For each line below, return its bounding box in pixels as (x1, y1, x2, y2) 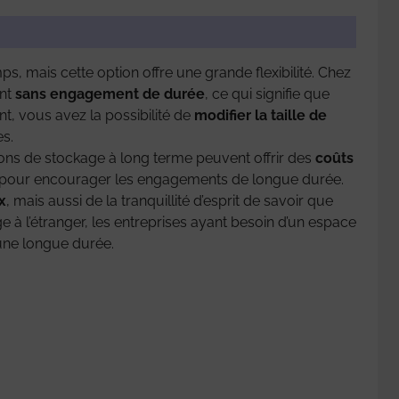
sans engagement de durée (15, 85, 205, 102)
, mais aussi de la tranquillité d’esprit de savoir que (6, 191, 333, 209)
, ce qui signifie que (205, 85, 330, 102)
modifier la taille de (194, 106, 327, 124)
